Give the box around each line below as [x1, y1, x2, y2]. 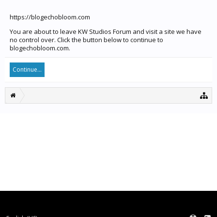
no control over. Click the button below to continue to [10, 35, 163, 44]
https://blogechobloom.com [10, 13, 90, 21]
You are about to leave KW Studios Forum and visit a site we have [10, 27, 201, 36]
